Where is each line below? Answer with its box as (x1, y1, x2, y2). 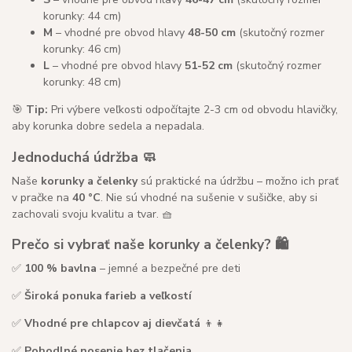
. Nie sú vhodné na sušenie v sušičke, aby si (101, 189, 317, 205)
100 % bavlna (24, 260, 97, 276)
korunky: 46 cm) (43, 42, 121, 57)
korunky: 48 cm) (43, 75, 121, 90)
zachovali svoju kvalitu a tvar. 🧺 (12, 206, 173, 222)
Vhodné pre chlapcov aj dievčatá (24, 315, 200, 331)
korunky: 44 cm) (43, 9, 121, 24)
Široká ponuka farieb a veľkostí (24, 288, 192, 303)
